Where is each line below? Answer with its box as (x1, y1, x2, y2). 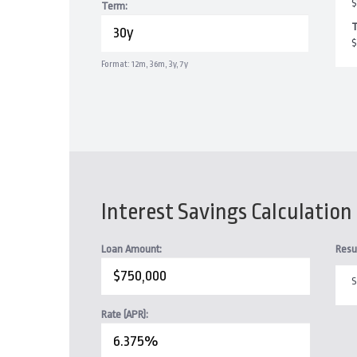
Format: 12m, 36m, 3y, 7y (101, 59, 188, 69)
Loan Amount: (101, 243, 162, 255)
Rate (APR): (101, 308, 148, 320)
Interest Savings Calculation (101, 199, 352, 225)
